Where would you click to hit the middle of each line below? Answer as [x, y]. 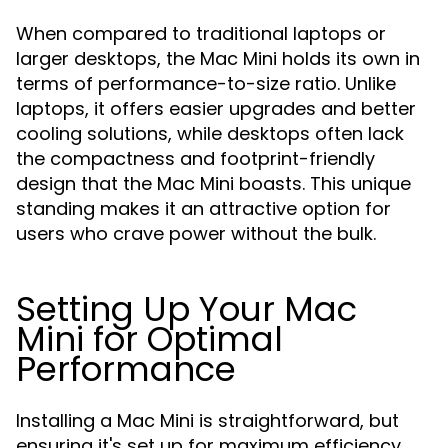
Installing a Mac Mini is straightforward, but [207, 420]
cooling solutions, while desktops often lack [210, 133]
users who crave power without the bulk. [196, 233]
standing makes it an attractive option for [203, 208]
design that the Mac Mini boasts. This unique [213, 183]
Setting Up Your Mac [186, 309]
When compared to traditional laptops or [201, 33]
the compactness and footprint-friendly [195, 158]
